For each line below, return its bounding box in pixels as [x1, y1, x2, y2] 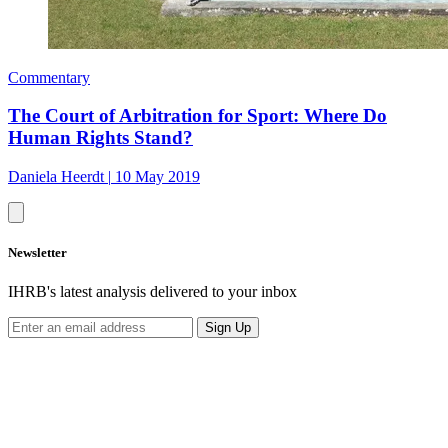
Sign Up [205, 320, 251, 336]
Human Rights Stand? [8, 127, 193, 149]
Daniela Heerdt [8, 168, 104, 186]
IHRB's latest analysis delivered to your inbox [8, 283, 297, 301]
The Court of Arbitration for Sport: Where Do [8, 105, 387, 127]
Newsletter [8, 245, 67, 261]
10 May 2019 [115, 168, 200, 186]
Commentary [8, 68, 90, 86]
